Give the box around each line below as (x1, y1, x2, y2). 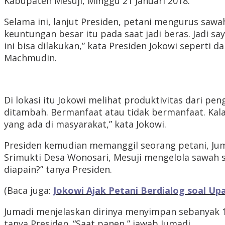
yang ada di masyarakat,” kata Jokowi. (4, 118, 166, 131)
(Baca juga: (4, 184, 53, 197)
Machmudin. (4, 52, 57, 64)
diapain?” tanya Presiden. (4, 163, 112, 176)
